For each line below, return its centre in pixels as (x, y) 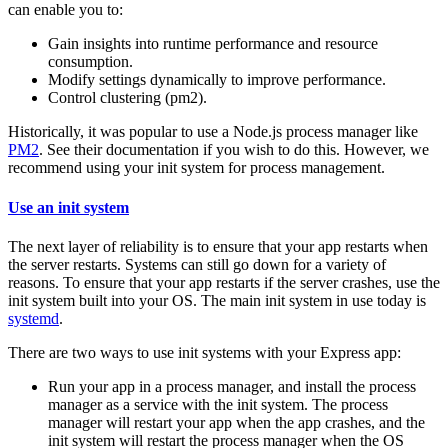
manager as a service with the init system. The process (218, 404)
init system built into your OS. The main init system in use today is (217, 300)
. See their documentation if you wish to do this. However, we (234, 150)
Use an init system (68, 207)
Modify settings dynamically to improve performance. (217, 80)
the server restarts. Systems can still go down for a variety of (197, 264)
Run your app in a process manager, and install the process (232, 386)
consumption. (90, 62)
